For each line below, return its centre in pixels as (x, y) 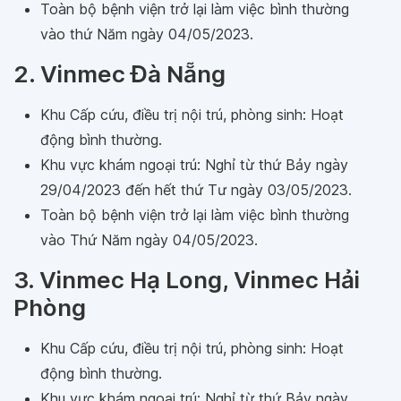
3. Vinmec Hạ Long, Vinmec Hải (187, 280)
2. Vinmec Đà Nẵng (119, 74)
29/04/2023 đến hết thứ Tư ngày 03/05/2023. (196, 190)
